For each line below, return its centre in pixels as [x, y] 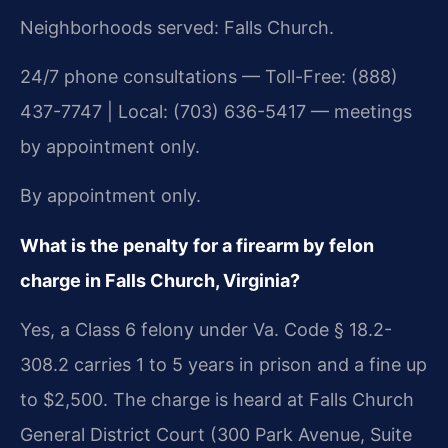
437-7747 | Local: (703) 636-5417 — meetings [216, 111]
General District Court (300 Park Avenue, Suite [216, 435]
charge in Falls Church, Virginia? [160, 280]
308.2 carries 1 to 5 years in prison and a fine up [223, 365]
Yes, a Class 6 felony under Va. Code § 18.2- [206, 330]
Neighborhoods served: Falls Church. [177, 27]
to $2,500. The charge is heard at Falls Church [217, 400]
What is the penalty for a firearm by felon [197, 245]
